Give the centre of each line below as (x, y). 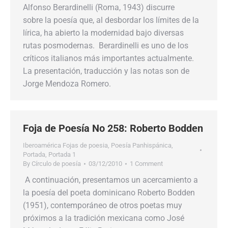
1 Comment (146, 164)
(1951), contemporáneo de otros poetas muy (103, 205)
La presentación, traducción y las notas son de (106, 71)
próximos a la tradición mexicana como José (104, 218)
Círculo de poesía (56, 164)
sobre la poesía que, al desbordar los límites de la (111, 20)
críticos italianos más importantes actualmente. (109, 58)
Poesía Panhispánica (141, 145)
